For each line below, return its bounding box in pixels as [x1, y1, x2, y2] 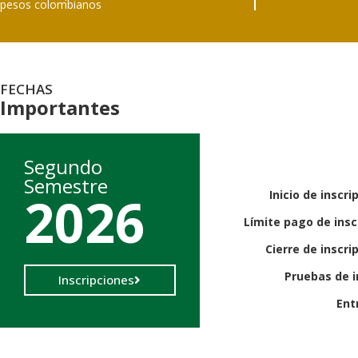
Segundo [24, 153, 102, 181]
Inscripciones [58, 272, 135, 288]
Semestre [24, 173, 108, 200]
